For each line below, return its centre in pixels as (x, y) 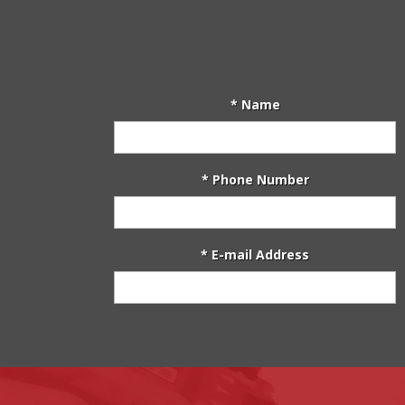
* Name (255, 105)
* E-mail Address (255, 255)
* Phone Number (255, 180)
